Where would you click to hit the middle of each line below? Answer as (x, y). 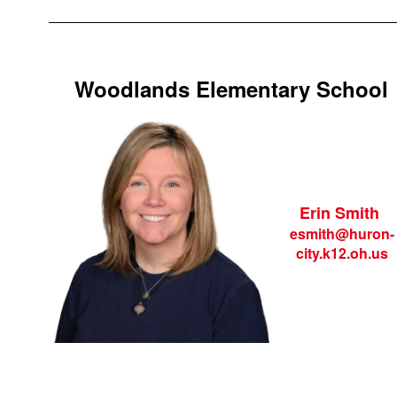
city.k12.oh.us (342, 253)
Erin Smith (340, 213)
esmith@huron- (342, 234)
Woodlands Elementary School (231, 89)
